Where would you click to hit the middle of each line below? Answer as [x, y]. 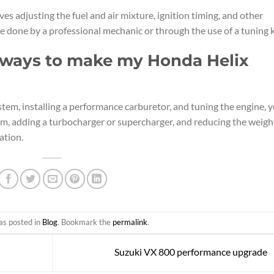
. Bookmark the [85, 222]
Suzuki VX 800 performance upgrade [191, 252]
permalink [130, 222]
